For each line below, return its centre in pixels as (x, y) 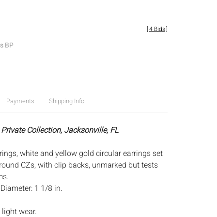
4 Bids (157, 29)
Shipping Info (66, 101)
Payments (20, 101)
